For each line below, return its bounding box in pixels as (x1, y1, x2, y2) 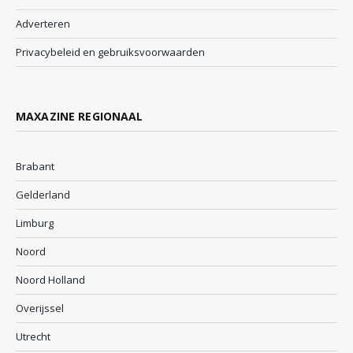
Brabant (16, 159, 54, 174)
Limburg (16, 216, 54, 231)
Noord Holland (16, 273, 85, 288)
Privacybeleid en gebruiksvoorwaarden (16, 45, 205, 60)
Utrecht (16, 329, 50, 344)
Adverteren (16, 17, 70, 32)
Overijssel (16, 301, 64, 316)
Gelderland (16, 188, 70, 203)
